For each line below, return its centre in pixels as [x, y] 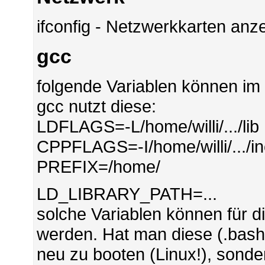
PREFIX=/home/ [99, 167]
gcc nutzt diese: [97, 106]
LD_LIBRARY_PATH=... [127, 194]
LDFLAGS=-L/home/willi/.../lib [148, 127]
